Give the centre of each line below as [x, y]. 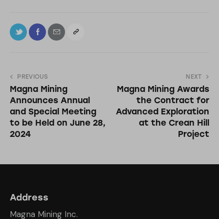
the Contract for [173, 100]
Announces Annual [50, 100]
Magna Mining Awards [163, 89]
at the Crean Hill [174, 123]
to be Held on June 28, [58, 123]
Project [194, 134]
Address [29, 198]
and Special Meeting [53, 111]
